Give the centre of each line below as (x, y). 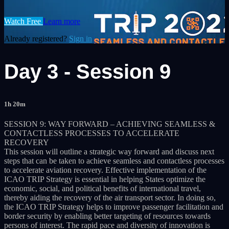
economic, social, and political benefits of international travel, (102, 189)
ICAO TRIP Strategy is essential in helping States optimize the (105, 179)
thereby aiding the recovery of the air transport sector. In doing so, (110, 198)
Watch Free (24, 21)
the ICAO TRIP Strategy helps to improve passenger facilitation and (114, 207)
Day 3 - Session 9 (87, 72)
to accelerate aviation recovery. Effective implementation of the (105, 170)
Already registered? (37, 38)
